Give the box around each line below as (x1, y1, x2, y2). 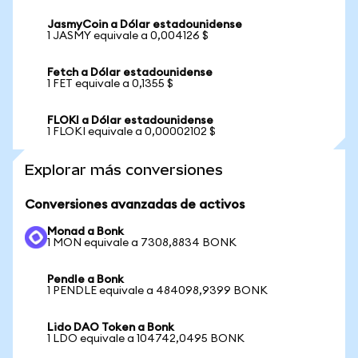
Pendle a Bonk (47, 274, 124, 285)
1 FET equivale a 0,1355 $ (47, 78, 173, 89)
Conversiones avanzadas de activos (25, 198, 245, 211)
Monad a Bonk (47, 226, 124, 237)
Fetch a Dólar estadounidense (47, 67, 213, 78)
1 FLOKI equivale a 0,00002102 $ (47, 126, 216, 137)
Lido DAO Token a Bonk (47, 322, 174, 333)
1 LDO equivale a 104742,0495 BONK (47, 333, 245, 344)
